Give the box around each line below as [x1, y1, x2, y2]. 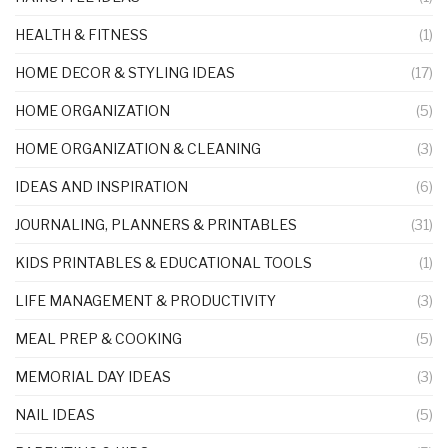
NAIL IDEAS [15, 405, 95, 423]
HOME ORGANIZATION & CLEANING [15, 139, 261, 157]
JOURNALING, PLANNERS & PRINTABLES [15, 215, 297, 233]
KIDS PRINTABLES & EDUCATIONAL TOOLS [15, 253, 312, 271]
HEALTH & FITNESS [15, 25, 148, 43]
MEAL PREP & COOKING [15, 329, 182, 347]
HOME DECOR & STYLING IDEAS [15, 63, 235, 81]
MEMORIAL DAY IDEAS [15, 367, 171, 385]
